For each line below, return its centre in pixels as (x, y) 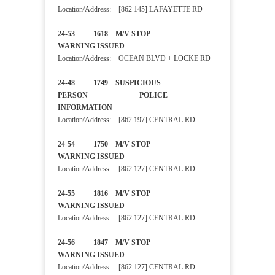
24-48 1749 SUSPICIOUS (109, 83)
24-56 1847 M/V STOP (137, 243)
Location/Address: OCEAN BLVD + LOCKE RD (134, 59)
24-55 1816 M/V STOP (137, 194)
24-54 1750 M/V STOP (137, 145)
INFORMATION (108, 108)
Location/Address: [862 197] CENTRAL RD (126, 120)
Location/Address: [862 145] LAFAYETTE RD (130, 10)
